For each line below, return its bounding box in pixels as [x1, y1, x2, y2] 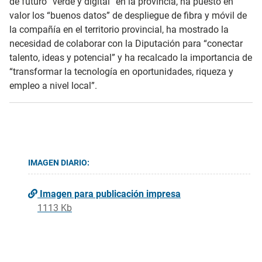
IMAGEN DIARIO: [28, 157, 89, 167]
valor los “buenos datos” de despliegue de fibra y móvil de [9, 9, 247, 21]
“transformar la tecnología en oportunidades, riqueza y [9, 65, 233, 77]
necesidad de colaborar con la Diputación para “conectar [9, 37, 243, 49]
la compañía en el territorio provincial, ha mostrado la [9, 23, 229, 35]
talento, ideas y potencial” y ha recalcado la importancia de [9, 51, 252, 63]
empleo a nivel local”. [9, 80, 97, 91]
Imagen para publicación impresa [37, 188, 181, 199]
